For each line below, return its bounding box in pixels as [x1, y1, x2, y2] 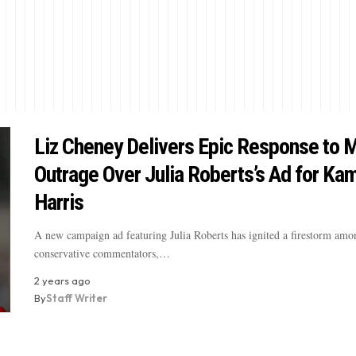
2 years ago [33, 274, 91, 288]
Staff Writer [45, 292, 107, 305]
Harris [33, 189, 83, 216]
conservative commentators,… [33, 246, 170, 261]
